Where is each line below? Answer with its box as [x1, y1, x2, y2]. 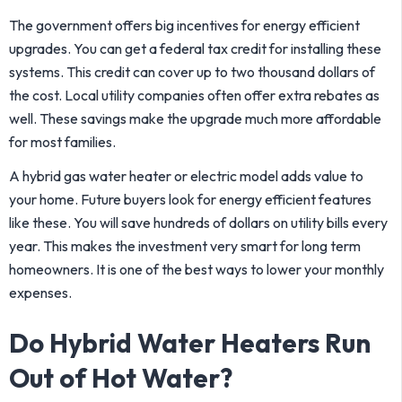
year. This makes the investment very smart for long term [9, 237, 361, 255]
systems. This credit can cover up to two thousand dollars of [9, 63, 375, 81]
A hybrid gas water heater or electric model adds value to [9, 167, 363, 185]
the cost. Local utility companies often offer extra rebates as [9, 86, 380, 104]
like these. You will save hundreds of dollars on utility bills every [9, 214, 388, 232]
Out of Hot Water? [9, 362, 232, 395]
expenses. [9, 284, 72, 301]
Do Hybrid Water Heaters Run [9, 327, 371, 360]
